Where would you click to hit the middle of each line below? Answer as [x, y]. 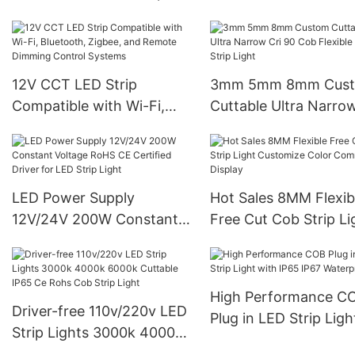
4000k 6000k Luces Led [93, 36]
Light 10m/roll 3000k [81, 14]
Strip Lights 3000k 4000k [97, 333]
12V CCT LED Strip [74, 85]
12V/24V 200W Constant [95, 219]
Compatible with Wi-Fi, [88, 106]
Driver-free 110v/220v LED [99, 311]
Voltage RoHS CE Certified [101, 241]
